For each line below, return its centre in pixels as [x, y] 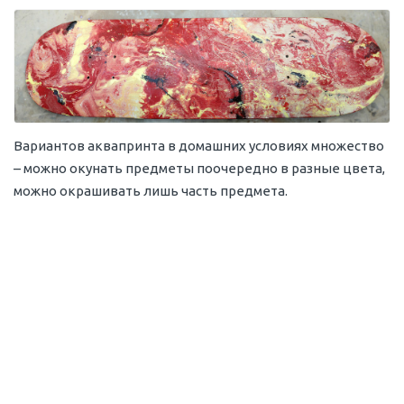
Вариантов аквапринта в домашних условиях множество [199, 146]
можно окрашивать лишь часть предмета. [151, 191]
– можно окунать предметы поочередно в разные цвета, [199, 169]
